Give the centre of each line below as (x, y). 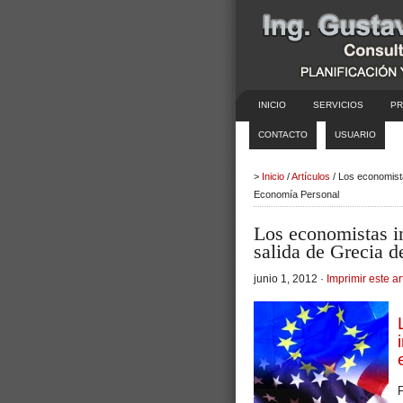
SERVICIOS (338, 105)
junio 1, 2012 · (290, 279)
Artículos (311, 176)
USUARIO (355, 134)
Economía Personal (296, 194)
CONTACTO (283, 134)
